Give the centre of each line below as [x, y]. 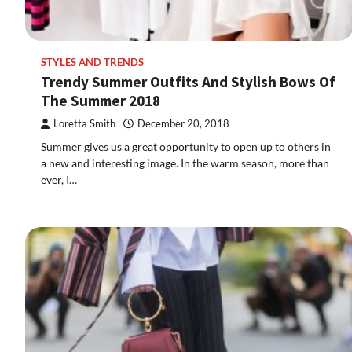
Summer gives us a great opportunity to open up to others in [186, 147]
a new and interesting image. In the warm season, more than [185, 163]
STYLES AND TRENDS [92, 62]
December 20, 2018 [183, 124]
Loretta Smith [84, 124]
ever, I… [59, 180]
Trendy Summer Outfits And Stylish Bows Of [188, 82]
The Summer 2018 [101, 101]
